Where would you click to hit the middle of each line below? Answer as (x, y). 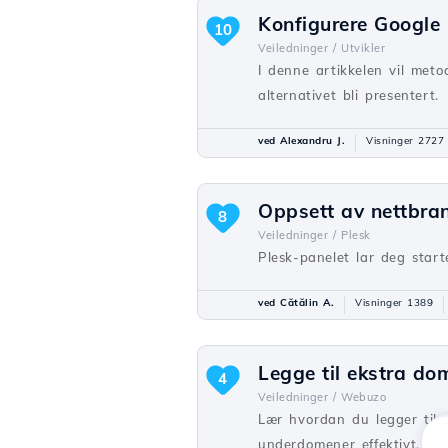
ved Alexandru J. (301, 141)
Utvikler (363, 48)
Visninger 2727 (405, 141)
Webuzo (363, 397)
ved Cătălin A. (296, 303)
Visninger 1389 (394, 303)
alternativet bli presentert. (348, 95)
